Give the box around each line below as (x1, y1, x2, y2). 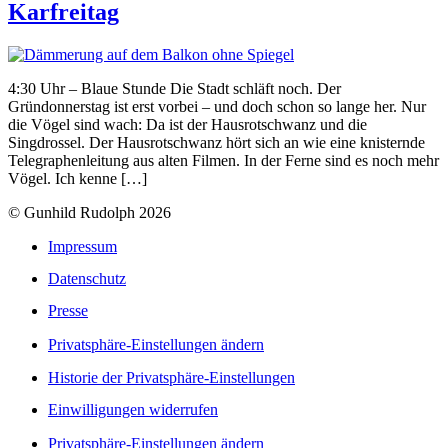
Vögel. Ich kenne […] (8, 169, 147, 187)
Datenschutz (48, 270, 126, 288)
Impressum (48, 237, 117, 255)
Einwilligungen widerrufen (48, 401, 218, 419)
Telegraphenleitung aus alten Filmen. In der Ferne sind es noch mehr (8, 151, 439, 169)
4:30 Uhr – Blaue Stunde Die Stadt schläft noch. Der (8, 79, 341, 97)
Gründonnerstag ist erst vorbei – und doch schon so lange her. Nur (8, 97, 426, 115)
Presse (48, 302, 88, 320)
